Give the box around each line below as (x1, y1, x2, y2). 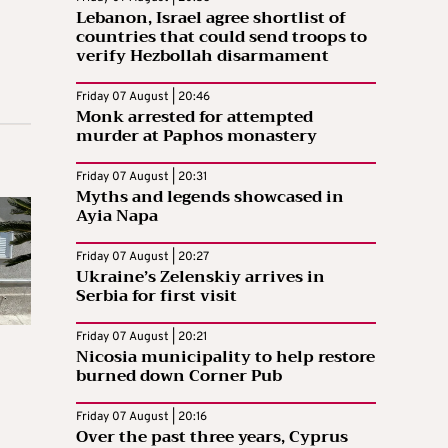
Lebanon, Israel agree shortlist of (76, 3, 346, 32)
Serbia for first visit (76, 281, 237, 310)
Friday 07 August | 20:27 (76, 248, 209, 265)
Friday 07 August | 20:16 (76, 408, 207, 425)
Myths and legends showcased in (76, 182, 344, 211)
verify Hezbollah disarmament (76, 41, 329, 70)
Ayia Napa (76, 201, 158, 230)
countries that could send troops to (76, 22, 367, 51)
